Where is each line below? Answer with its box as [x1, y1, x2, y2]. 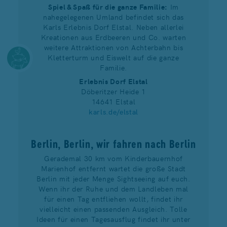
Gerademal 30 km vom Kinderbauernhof [44, 153, 183, 163]
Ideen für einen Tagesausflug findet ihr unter [36, 213, 191, 224]
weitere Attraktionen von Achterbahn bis [44, 42, 183, 52]
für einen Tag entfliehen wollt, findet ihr [44, 193, 183, 204]
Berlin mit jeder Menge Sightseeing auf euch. [36, 173, 191, 183]
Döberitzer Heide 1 [81, 86, 146, 96]
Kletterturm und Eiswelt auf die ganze [48, 52, 179, 62]
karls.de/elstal [89, 106, 138, 117]
